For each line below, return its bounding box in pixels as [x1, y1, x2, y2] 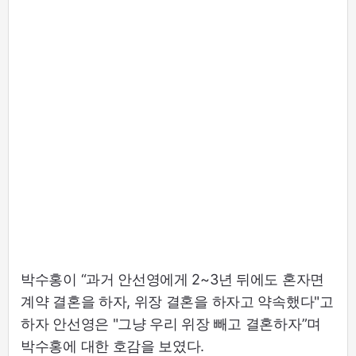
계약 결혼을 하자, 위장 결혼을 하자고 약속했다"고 [21, 293, 334, 311]
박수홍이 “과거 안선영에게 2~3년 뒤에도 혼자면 [21, 271, 324, 288]
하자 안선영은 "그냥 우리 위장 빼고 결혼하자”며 [21, 315, 321, 333]
